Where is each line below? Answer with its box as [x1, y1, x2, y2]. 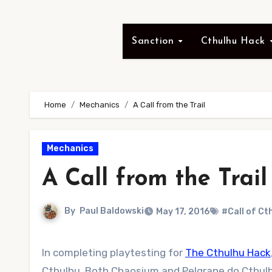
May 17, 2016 [156, 206, 209, 217]
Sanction [132, 36, 177, 46]
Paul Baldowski [80, 206, 144, 217]
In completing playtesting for [44, 246, 185, 259]
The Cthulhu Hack [185, 246, 271, 259]
